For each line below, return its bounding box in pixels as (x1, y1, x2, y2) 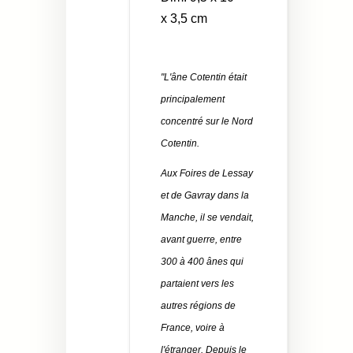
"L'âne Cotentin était (161, 72, 247, 84)
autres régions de (161, 300, 236, 312)
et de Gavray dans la (161, 190, 249, 202)
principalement (161, 94, 225, 106)
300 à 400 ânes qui (161, 256, 243, 268)
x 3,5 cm (161, 12, 207, 26)
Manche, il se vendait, (161, 212, 254, 224)
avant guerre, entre (161, 234, 242, 246)
